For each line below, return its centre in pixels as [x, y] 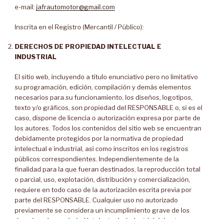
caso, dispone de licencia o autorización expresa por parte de [108, 118]
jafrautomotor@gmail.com [76, 7]
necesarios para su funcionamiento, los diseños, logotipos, [104, 97]
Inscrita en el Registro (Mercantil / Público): [79, 27]
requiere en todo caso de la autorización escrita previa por [103, 189]
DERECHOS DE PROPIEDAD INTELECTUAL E [88, 46]
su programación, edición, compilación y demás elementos [103, 87]
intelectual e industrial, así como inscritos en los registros [101, 148]
